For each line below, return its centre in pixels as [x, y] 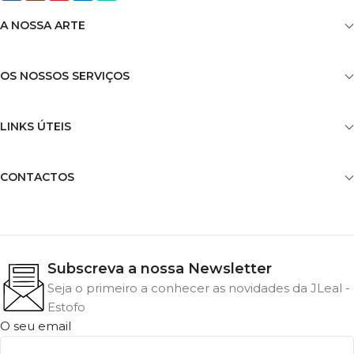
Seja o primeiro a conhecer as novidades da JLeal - [199, 288]
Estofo [66, 307]
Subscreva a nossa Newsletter [160, 268]
